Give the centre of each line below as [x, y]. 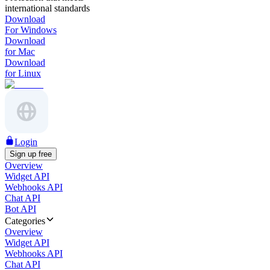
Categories [25, 221]
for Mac [20, 52]
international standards [47, 8]
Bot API [20, 209]
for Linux [23, 73]
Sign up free [31, 154]
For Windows [31, 30]
